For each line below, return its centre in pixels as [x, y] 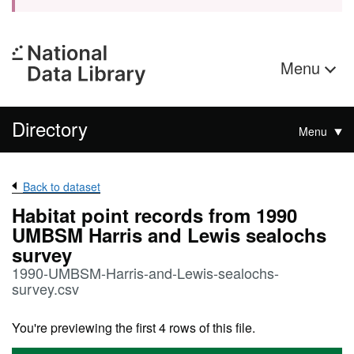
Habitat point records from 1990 [154, 215]
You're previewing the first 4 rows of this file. [134, 328]
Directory [50, 128]
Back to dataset [62, 186]
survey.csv [45, 288]
